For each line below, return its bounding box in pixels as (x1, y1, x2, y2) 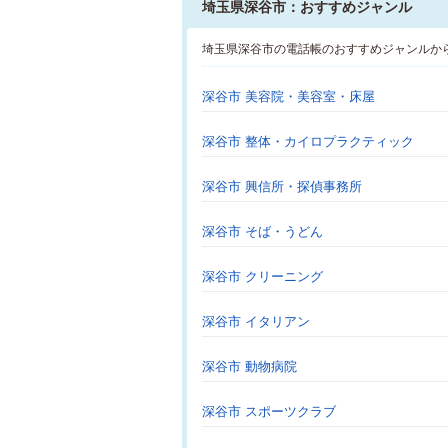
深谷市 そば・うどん (202, 224, 323, 239)
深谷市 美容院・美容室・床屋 (202, 89, 375, 104)
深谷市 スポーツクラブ (202, 404, 336, 419)
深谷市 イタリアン (202, 314, 310, 329)
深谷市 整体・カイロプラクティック (202, 134, 414, 149)
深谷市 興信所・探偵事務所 (202, 179, 362, 194)
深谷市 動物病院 (202, 359, 297, 374)
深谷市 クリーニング (202, 269, 323, 284)
